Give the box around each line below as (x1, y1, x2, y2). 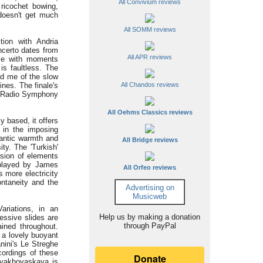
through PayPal (123, 221, 176, 230)
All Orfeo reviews (123, 164, 176, 171)
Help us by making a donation (99, 213, 200, 221)
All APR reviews (127, 53, 172, 60)
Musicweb (133, 192, 167, 201)
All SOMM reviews (123, 26, 176, 33)
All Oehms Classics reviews (107, 109, 193, 116)
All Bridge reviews (122, 136, 178, 143)
